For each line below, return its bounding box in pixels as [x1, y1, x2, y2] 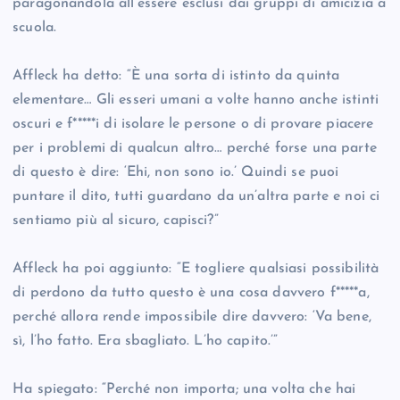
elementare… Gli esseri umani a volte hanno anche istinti [12, 93, 379, 108]
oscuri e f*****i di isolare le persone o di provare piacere [12, 117, 374, 132]
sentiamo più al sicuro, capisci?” [12, 213, 219, 229]
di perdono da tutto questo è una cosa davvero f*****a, [12, 286, 370, 301]
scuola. [12, 21, 57, 36]
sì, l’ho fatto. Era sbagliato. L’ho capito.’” [12, 334, 279, 349]
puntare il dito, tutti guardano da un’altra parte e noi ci [12, 189, 380, 204]
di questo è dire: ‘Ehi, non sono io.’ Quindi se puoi [12, 165, 339, 180]
